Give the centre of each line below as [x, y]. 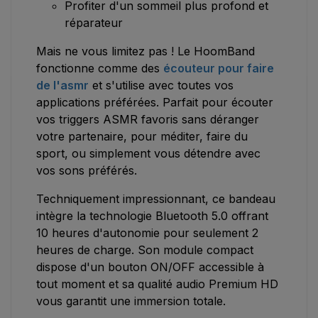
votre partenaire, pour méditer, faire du [142, 137]
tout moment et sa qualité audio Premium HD [157, 284]
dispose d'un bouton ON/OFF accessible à [150, 267]
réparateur [94, 23]
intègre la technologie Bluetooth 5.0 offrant [152, 216]
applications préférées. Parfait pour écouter [155, 103]
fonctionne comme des [100, 68]
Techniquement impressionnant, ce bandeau [156, 199]
